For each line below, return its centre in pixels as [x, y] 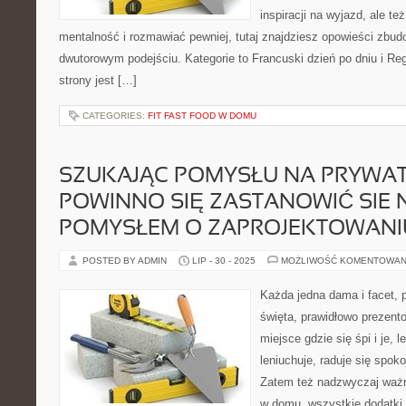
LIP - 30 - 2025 [224, 261]
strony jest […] [98, 80]
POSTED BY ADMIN [126, 261]
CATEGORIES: [115, 116]
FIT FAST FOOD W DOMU [202, 116]
